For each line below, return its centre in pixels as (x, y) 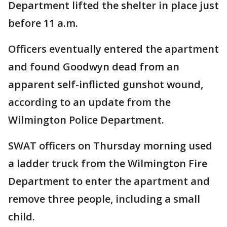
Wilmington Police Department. (86, 120)
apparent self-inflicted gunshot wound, (106, 84)
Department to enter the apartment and (109, 181)
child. (23, 217)
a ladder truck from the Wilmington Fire (108, 163)
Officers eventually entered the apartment (113, 49)
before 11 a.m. (43, 23)
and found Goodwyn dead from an (94, 67)
